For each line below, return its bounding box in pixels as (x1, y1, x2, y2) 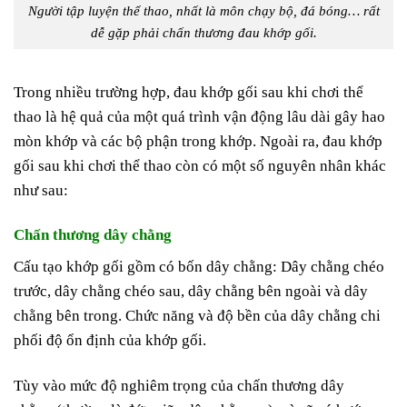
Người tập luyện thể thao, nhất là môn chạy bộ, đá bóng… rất (27, 2, 380, 18)
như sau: (14, 181, 68, 199)
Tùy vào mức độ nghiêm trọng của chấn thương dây (14, 376, 344, 394)
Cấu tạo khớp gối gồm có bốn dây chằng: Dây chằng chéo (14, 258, 384, 276)
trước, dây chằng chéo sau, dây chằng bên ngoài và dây (14, 283, 368, 301)
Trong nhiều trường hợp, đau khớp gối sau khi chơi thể (14, 83, 363, 101)
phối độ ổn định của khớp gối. (14, 332, 206, 350)
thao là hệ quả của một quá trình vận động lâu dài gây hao (14, 107, 385, 125)
